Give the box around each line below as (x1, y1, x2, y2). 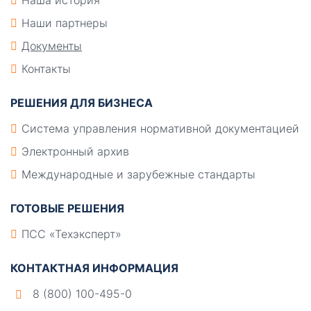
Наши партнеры (22, 15, 108, 30)
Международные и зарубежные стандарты (22, 167, 255, 181)
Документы (22, 38, 82, 53)
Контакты (22, 61, 71, 76)
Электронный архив (22, 144, 129, 158)
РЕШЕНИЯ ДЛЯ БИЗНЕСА (10, 95, 153, 110)
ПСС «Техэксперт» (22, 226, 121, 241)
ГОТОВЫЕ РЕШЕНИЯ (10, 201, 124, 215)
